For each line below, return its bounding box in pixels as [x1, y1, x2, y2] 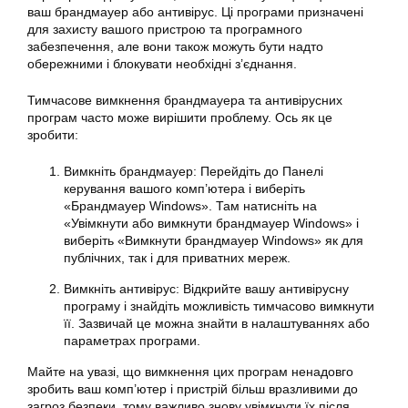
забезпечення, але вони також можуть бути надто [27, 38, 323, 54]
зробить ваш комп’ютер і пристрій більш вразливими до [27, 381, 358, 396]
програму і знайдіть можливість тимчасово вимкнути [64, 298, 374, 313]
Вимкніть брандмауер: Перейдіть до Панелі [64, 163, 323, 178]
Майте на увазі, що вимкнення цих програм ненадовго [27, 363, 353, 379]
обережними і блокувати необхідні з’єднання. [27, 56, 297, 71]
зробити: [27, 127, 78, 142]
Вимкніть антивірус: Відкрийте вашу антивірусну [64, 280, 349, 296]
